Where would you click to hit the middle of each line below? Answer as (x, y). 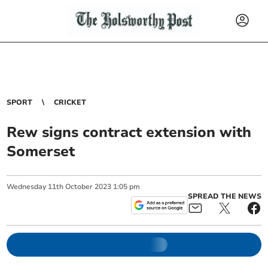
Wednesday (27, 187)
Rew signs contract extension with (129, 132)
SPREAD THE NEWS (224, 196)
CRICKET (70, 102)
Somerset (41, 151)
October (79, 187)
